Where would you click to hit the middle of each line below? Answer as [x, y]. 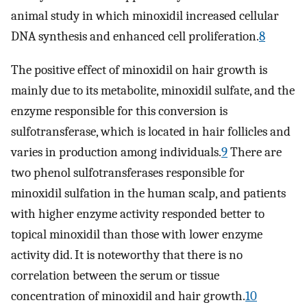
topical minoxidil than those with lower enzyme [137, 235]
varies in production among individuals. [116, 152]
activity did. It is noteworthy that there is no [127, 255]
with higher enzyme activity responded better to [138, 214]
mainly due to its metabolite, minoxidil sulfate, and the [153, 91]
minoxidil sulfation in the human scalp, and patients [148, 194]
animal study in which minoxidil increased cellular [145, 16]
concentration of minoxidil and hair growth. [128, 296]
